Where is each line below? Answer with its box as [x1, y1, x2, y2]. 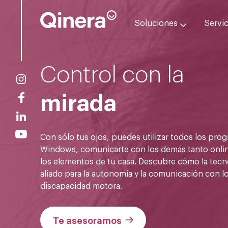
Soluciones [135, 16, 178, 28]
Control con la [40, 57, 185, 87]
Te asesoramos [53, 213, 122, 226]
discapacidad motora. [40, 179, 123, 191]
